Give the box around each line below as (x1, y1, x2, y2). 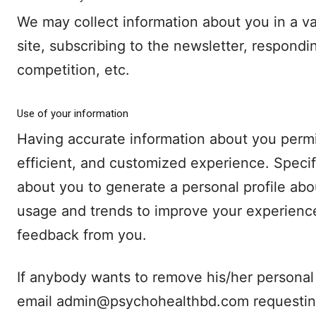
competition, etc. (17, 61, 130, 79)
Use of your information (17, 107, 128, 121)
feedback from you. (17, 226, 147, 244)
